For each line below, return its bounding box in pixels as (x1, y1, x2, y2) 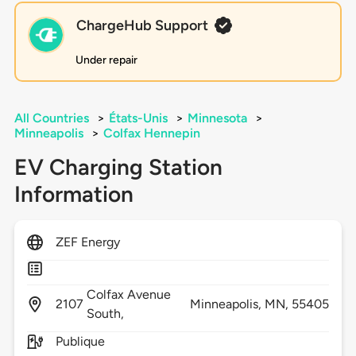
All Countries (14, 110, 89, 126)
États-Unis (108, 110, 168, 126)
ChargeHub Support (75, 17, 208, 35)
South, (86, 306, 128, 322)
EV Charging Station (14, 153, 222, 181)
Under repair (75, 53, 137, 68)
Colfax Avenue (86, 287, 172, 303)
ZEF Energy (55, 234, 121, 250)
